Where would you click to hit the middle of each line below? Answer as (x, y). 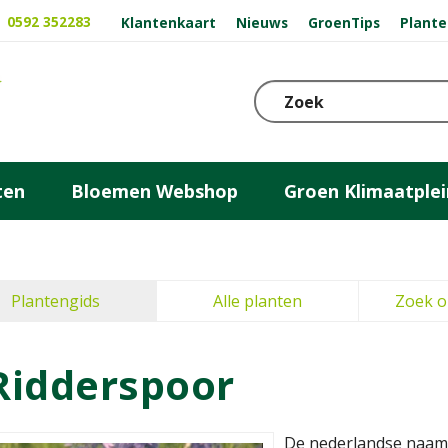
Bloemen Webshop (154, 190)
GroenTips (343, 22)
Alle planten (257, 301)
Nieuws (262, 22)
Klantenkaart (169, 22)
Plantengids (55, 301)
